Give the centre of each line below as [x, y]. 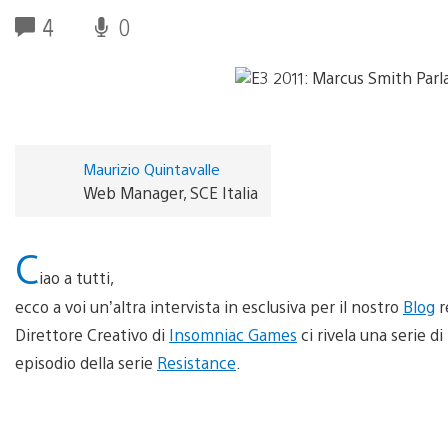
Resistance [196, 362]
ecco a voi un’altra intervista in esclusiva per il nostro [209, 306]
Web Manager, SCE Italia [170, 192]
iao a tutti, [76, 277]
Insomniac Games [233, 334]
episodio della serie [86, 362]
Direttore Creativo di [92, 334]
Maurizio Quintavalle [151, 168]
